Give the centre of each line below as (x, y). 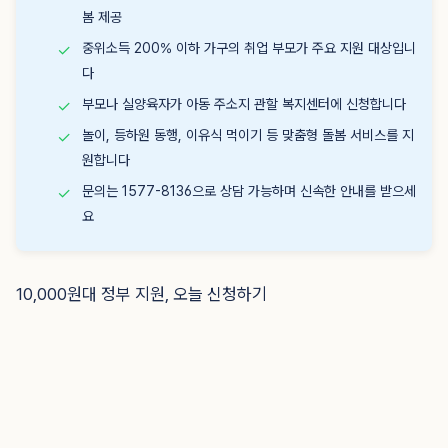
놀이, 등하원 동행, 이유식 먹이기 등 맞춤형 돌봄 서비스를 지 (248, 135)
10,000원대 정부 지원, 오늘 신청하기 (141, 294)
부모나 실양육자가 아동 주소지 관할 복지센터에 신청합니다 (244, 104)
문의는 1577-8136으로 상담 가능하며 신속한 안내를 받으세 (249, 191)
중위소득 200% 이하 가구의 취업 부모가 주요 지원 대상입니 (249, 48)
